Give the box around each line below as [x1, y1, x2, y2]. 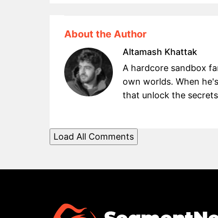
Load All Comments [54, 131, 134, 142]
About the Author [64, 28, 146, 40]
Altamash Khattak [123, 47, 197, 57]
